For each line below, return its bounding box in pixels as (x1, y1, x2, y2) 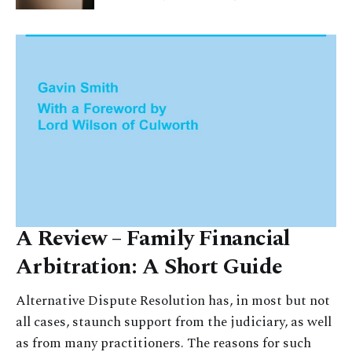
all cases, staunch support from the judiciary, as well (16, 311, 332, 332)
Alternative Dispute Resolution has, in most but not (16, 290, 330, 311)
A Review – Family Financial (16, 221, 291, 255)
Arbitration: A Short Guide (16, 249, 283, 284)
